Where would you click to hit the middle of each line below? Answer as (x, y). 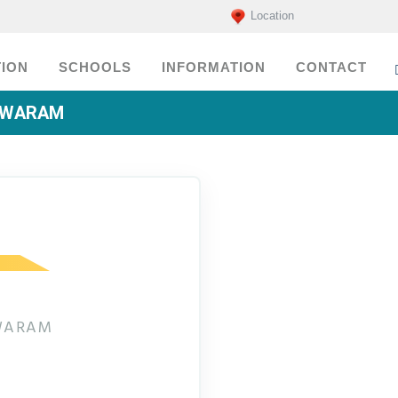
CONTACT (331, 68)
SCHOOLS (95, 68)
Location (272, 16)
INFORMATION (214, 68)
